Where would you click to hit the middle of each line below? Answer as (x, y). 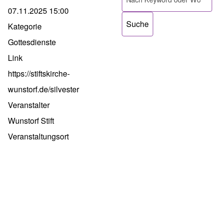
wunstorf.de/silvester (43, 89)
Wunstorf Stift (31, 121)
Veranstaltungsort (38, 137)
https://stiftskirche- (39, 74)
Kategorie (25, 27)
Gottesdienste (32, 42)
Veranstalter (29, 105)
